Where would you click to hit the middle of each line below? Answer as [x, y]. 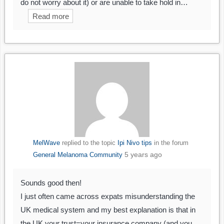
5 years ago [143, 155]
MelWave [46, 143]
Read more [50, 16]
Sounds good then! [51, 183]
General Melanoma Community [77, 155]
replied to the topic [88, 143]
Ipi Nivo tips [134, 143]
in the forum [170, 143]
